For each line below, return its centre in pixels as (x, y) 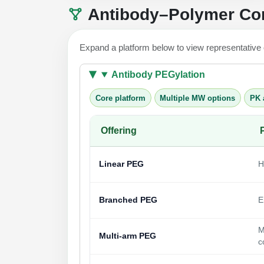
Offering (119, 131)
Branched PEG (128, 200)
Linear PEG (121, 164)
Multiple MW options (198, 98)
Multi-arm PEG (128, 236)
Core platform (120, 98)
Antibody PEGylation (158, 74)
